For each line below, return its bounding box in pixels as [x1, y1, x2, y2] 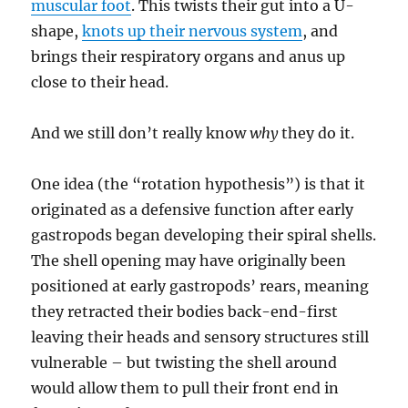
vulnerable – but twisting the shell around [31, 352, 338, 372]
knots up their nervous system [82, 21, 303, 40]
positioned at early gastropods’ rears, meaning [31, 276, 370, 295]
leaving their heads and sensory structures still [31, 327, 370, 346]
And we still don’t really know [31, 123, 250, 142]
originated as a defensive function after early [31, 199, 354, 219]
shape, [31, 21, 83, 40]
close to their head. [31, 72, 169, 91]
